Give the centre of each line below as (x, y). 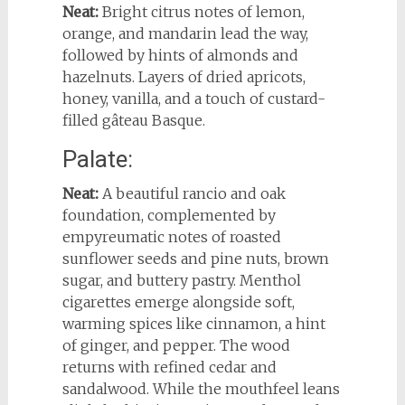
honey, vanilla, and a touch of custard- (193, 98)
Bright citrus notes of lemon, (201, 11)
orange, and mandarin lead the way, (185, 33)
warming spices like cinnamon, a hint (193, 323)
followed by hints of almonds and (180, 55)
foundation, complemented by (169, 215)
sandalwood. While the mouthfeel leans (201, 388)
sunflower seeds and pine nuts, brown (195, 258)
